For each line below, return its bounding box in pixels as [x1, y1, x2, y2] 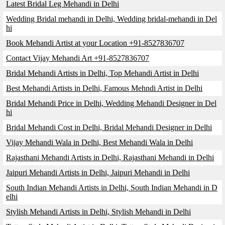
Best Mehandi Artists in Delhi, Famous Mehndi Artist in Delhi [6, 84, 202, 92]
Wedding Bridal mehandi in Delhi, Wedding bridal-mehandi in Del [6, 15, 217, 23]
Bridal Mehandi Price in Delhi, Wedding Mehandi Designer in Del [6, 99, 216, 107]
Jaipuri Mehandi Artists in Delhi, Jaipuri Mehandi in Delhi [6, 168, 190, 177]
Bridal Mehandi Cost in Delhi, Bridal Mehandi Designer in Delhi [6, 123, 212, 132]
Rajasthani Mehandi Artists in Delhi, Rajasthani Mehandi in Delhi [6, 153, 214, 162]
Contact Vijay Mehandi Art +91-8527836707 [6, 54, 149, 62]
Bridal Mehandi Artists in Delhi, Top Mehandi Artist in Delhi [6, 69, 199, 77]
